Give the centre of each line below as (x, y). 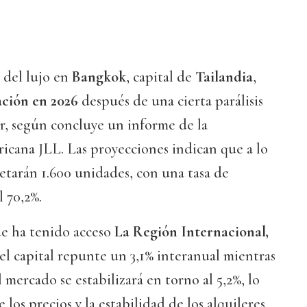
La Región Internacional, (192, 232)
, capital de (161, 77)
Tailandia (224, 77)
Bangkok (99, 77)
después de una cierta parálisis (172, 101)
